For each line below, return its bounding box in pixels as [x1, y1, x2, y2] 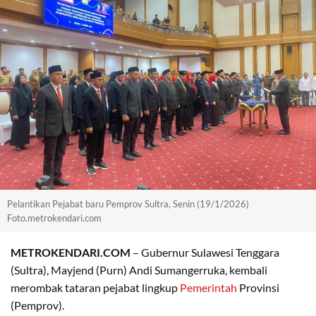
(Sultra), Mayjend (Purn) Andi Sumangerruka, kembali [11, 262, 267, 276]
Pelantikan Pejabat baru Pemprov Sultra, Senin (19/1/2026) [7, 197, 249, 209]
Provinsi [237, 280, 279, 294]
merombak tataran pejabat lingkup [11, 280, 180, 294]
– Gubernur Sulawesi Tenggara [130, 245, 279, 259]
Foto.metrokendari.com [7, 212, 102, 224]
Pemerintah [180, 280, 237, 294]
